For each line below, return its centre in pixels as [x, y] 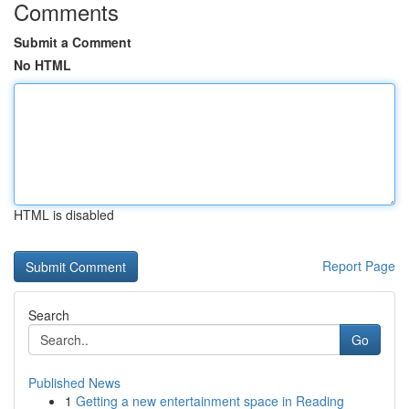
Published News [74, 383]
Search [49, 315]
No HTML [42, 65]
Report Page [359, 266]
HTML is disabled [64, 215]
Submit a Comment [73, 42]
